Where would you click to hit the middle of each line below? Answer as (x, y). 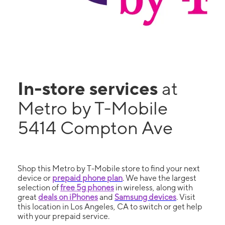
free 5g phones (87, 188)
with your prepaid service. (64, 216)
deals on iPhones (68, 197)
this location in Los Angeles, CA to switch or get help (110, 207)
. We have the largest (159, 178)
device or (35, 178)
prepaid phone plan (87, 178)
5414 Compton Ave (95, 128)
